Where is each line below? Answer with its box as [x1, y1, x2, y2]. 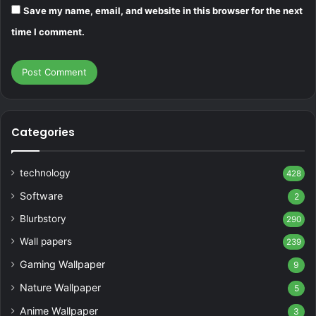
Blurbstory [20, 213, 66, 225]
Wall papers [20, 236, 72, 248]
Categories [11, 125, 75, 140]
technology [20, 167, 71, 179]
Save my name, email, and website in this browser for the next [23, 5, 303, 17]
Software [20, 190, 63, 202]
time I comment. [11, 26, 85, 38]
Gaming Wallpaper [20, 258, 105, 271]
